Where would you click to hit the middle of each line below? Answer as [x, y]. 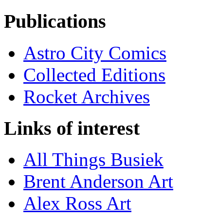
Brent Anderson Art [98, 182]
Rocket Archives [87, 96]
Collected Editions [94, 74]
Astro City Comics [95, 53]
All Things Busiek [93, 160]
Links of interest [72, 128]
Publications [55, 21]
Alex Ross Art [77, 203]
